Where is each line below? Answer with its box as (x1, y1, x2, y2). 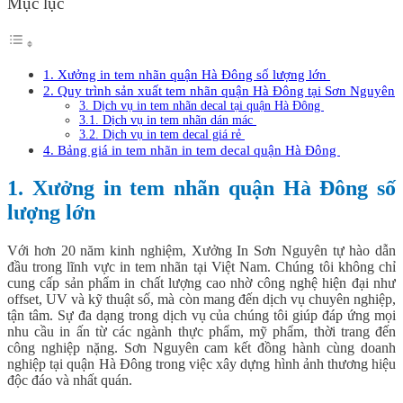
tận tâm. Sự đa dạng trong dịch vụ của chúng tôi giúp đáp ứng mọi (7, 308, 396, 323)
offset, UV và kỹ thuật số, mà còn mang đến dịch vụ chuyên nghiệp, (7, 291, 396, 307)
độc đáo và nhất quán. (7, 372, 132, 388)
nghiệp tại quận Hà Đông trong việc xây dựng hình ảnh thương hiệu (7, 356, 396, 372)
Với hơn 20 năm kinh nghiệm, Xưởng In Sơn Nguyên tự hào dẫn (7, 243, 396, 258)
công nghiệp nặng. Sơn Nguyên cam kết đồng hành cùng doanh (7, 340, 396, 355)
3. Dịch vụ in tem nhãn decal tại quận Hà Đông (79, 99, 324, 113)
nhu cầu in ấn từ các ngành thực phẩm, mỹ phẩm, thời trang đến (7, 324, 396, 339)
